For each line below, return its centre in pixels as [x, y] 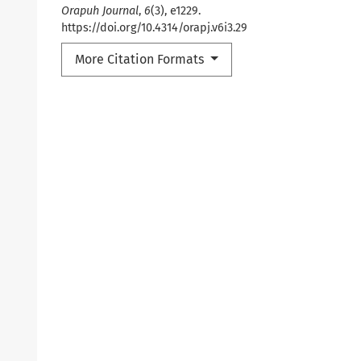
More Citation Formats [141, 59]
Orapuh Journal [100, 10]
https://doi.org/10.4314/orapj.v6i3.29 [154, 27]
